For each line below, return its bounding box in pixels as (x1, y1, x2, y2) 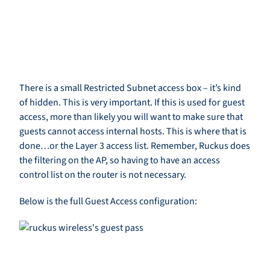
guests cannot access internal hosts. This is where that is (19, 125, 246, 139)
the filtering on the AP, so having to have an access (19, 154, 220, 168)
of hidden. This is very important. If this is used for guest (19, 96, 245, 110)
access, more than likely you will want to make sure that (19, 110, 243, 124)
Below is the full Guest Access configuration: (19, 195, 197, 209)
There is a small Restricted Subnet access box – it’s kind (19, 81, 241, 95)
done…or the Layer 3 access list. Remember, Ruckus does (19, 139, 250, 153)
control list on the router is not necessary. (19, 168, 186, 182)
